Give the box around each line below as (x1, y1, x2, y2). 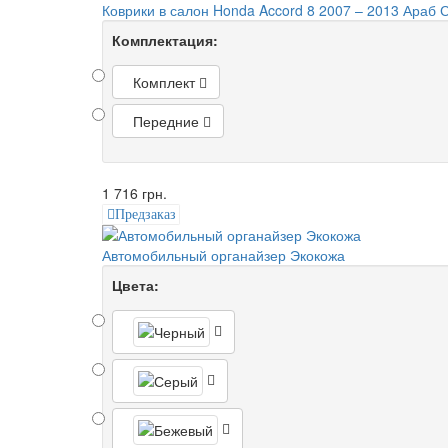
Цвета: (112, 275, 159, 296)
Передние (133, 111, 199, 132)
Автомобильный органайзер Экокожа (102, 245, 345, 266)
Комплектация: (112, 30, 218, 51)
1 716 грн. (102, 183, 167, 204)
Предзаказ (114, 207, 176, 223)
